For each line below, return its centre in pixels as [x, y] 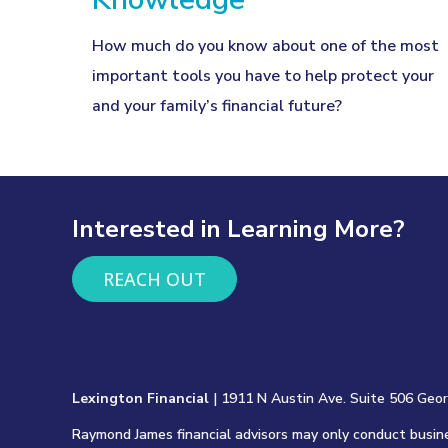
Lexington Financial [140, 398]
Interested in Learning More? [238, 228]
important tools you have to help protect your [263, 75]
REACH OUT [154, 278]
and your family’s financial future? [217, 105]
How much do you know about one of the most [265, 45]
